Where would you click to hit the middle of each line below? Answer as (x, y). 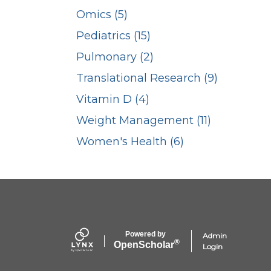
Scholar (156, 244)
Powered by (145, 234)
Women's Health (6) (130, 142)
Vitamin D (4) (113, 100)
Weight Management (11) (144, 121)
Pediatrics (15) (113, 36)
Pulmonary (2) (115, 57)
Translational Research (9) (147, 78)
